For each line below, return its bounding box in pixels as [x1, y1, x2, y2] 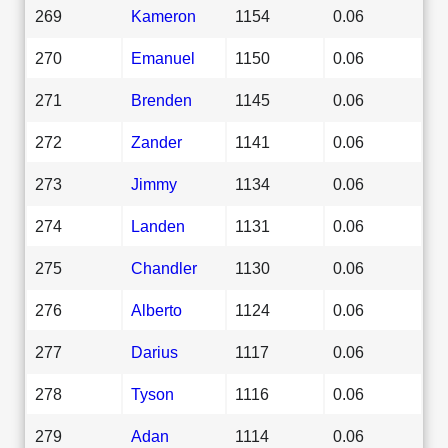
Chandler [131, 258, 197, 277]
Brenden [131, 90, 192, 109]
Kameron [131, 6, 196, 25]
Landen [131, 216, 185, 235]
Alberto [131, 300, 182, 319]
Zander [131, 132, 182, 151]
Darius [131, 342, 178, 361]
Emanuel [131, 48, 195, 67]
